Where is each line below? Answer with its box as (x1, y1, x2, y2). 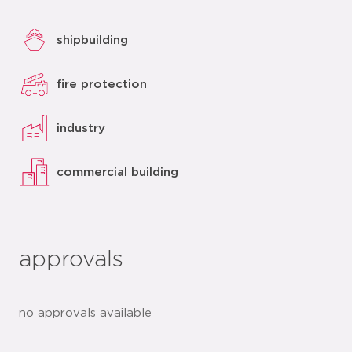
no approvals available (19, 307, 152, 319)
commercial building (57, 166, 178, 178)
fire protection (57, 78, 147, 90)
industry (57, 122, 105, 134)
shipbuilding (57, 34, 128, 46)
